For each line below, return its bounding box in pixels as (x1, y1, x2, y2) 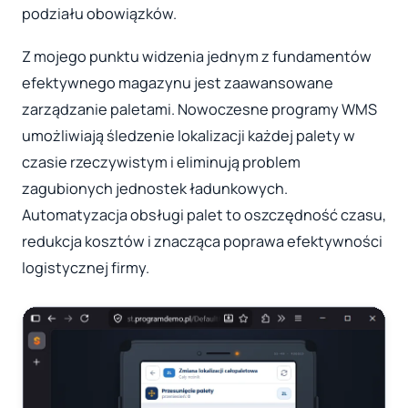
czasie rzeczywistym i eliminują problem (22, 152, 301, 173)
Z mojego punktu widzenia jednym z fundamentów (22, 46, 372, 67)
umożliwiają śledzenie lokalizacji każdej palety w (22, 126, 355, 147)
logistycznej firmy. (22, 258, 149, 279)
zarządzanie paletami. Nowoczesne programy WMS (22, 99, 377, 120)
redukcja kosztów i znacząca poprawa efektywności (22, 231, 382, 252)
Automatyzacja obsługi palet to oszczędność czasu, (22, 205, 386, 226)
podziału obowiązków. (22, 3, 177, 24)
